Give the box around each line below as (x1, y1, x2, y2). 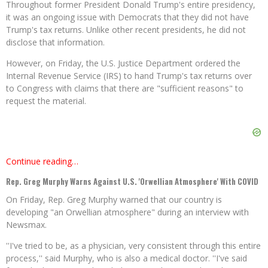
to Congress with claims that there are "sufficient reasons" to (6, 83, 243, 95)
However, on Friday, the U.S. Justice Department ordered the (6, 57, 240, 69)
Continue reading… (6, 156, 78, 167)
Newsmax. (6, 219, 47, 231)
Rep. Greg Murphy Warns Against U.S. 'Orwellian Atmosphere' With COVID (6, 175, 258, 188)
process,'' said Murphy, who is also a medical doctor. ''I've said (6, 252, 247, 264)
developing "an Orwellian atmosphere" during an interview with (6, 206, 249, 218)
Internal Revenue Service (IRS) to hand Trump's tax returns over (6, 70, 252, 82)
